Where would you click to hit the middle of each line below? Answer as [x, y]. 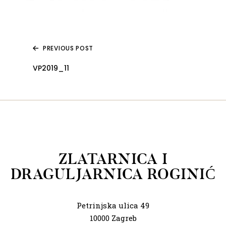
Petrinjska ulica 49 [113, 205]
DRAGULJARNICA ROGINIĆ [113, 174]
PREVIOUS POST [68, 48]
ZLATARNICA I [113, 159]
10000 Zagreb [113, 218]
